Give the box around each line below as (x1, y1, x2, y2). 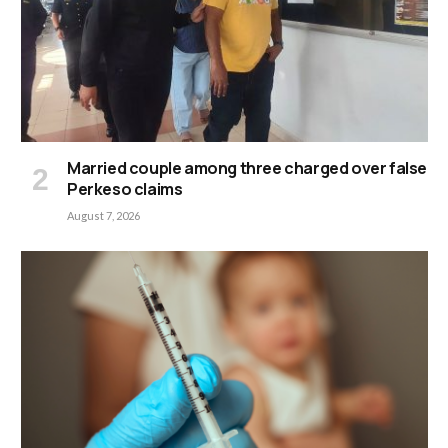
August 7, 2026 (67, 209, 140, 223)
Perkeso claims (67, 178, 183, 201)
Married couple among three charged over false (67, 157, 428, 180)
